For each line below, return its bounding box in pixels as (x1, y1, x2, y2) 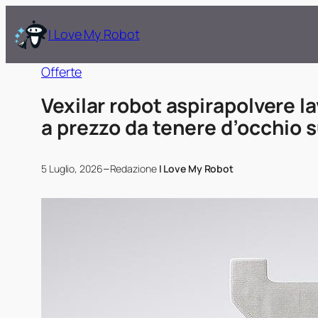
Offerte (41, 63, 82, 80)
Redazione (109, 161, 159, 175)
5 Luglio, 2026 (41, 161, 103, 175)
